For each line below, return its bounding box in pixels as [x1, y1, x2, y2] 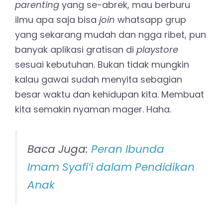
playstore [136, 43, 178, 56]
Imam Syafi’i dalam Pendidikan [27, 159, 195, 175]
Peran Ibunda [91, 141, 164, 157]
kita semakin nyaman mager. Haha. [15, 103, 171, 115]
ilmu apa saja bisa [15, 13, 99, 26]
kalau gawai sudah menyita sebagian [15, 73, 182, 86]
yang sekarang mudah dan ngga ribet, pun [15, 28, 206, 41]
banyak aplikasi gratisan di [15, 43, 136, 56]
